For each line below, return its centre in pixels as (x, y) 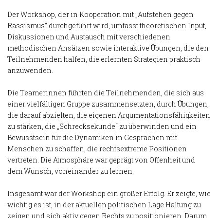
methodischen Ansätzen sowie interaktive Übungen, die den (108, 48)
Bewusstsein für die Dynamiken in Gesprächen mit (92, 137)
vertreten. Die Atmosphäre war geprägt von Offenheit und (101, 160)
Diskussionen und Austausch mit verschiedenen (89, 36)
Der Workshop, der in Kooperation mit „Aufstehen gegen (100, 14)
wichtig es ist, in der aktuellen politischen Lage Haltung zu (104, 204)
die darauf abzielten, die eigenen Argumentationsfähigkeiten (109, 115)
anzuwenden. (30, 70)
